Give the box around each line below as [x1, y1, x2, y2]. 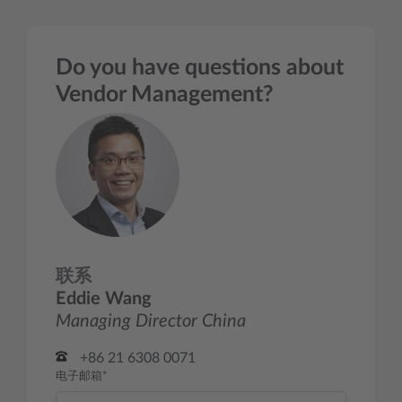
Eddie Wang [56, 290, 152, 309]
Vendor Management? [56, 83, 274, 107]
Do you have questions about [56, 57, 344, 80]
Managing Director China [56, 312, 246, 331]
